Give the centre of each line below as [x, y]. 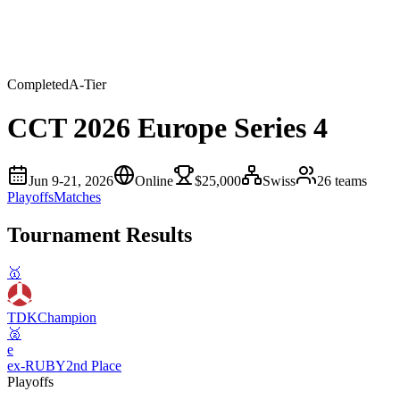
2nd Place [94, 365]
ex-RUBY [37, 365]
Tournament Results [100, 234]
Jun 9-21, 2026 [71, 180]
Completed [38, 84]
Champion [67, 317]
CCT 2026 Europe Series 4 [167, 128]
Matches [77, 196]
